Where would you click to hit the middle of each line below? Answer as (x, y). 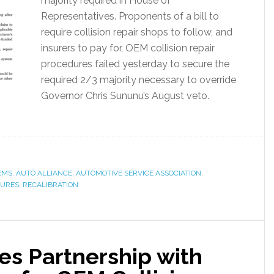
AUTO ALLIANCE (44, 173)
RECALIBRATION (50, 185)
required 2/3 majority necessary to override (139, 80)
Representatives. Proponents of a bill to (130, 16)
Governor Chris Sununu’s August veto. (125, 96)
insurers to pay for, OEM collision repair (128, 48)
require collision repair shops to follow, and (137, 32)
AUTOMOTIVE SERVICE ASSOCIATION (139, 173)
